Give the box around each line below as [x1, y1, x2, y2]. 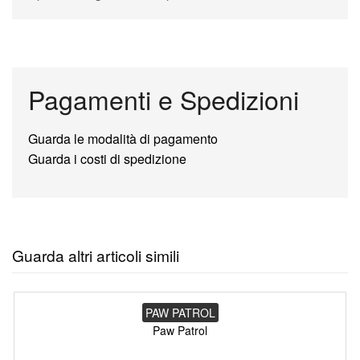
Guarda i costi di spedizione [28, 149, 186, 168]
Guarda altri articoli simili [12, 243, 179, 266]
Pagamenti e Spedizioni [28, 80, 299, 118]
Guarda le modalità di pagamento [28, 129, 218, 148]
